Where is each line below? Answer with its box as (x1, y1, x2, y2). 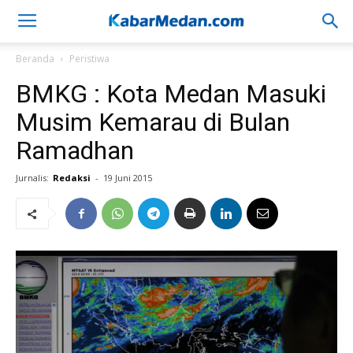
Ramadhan (16, 136, 140, 165)
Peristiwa (69, 52, 110, 65)
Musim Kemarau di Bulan (16, 107, 290, 137)
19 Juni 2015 (103, 172, 152, 184)
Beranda (16, 52, 54, 65)
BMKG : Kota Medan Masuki (16, 79, 326, 109)
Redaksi (53, 172, 91, 184)
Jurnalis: (16, 172, 49, 184)
